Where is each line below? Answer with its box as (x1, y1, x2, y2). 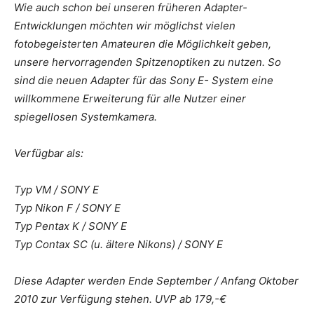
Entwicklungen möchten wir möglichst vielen (14, 19, 235, 33)
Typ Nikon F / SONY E (14, 201, 121, 215)
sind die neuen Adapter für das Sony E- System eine (14, 74, 273, 88)
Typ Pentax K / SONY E (14, 219, 127, 233)
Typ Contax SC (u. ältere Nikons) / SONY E (14, 238, 223, 252)
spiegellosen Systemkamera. (14, 110, 157, 124)
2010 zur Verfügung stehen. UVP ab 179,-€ (14, 292, 226, 306)
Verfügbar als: (14, 146, 83, 161)
